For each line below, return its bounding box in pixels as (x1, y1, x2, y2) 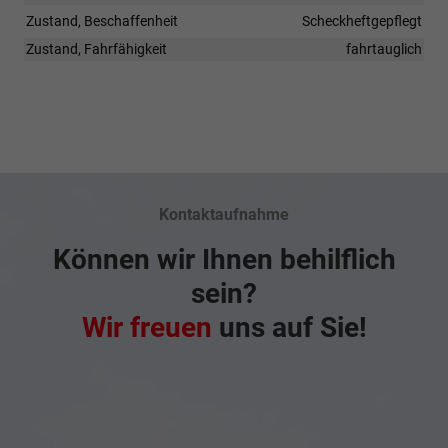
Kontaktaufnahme (159, 204, 289, 224)
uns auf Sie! (211, 310, 367, 344)
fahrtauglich (346, 40, 422, 57)
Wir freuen (81, 310, 212, 344)
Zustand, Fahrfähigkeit (26, 40, 167, 57)
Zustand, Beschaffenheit (26, 12, 178, 29)
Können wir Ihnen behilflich (52, 242, 396, 276)
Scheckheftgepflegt (302, 12, 422, 29)
